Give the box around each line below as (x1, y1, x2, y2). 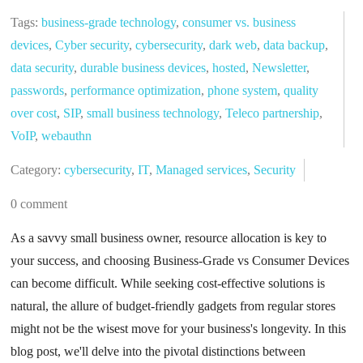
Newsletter (252, 60, 307, 75)
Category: (11, 162, 65, 177)
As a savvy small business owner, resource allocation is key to (11, 230, 327, 245)
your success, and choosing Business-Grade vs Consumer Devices (11, 253, 350, 267)
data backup (263, 37, 326, 52)
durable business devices (80, 60, 207, 75)
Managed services (156, 162, 248, 177)
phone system (207, 83, 278, 97)
